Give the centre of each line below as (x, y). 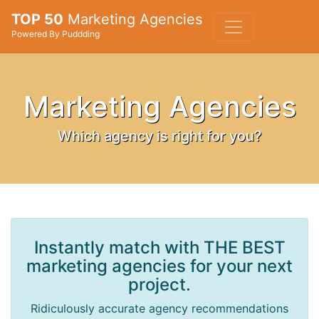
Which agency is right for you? (159, 136)
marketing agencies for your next (159, 266)
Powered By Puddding (56, 34)
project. (159, 284)
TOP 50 (37, 19)
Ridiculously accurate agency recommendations (159, 308)
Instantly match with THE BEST (159, 247)
